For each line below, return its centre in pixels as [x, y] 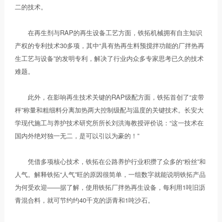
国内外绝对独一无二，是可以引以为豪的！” [77, 135]
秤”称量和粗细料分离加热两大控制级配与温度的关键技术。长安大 [110, 110]
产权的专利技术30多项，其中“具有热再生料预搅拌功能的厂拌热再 [110, 45]
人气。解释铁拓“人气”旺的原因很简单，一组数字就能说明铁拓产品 [111, 174]
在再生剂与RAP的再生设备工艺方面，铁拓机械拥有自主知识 [109, 32]
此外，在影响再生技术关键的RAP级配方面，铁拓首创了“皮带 [110, 97]
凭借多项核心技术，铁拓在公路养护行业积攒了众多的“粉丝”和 [111, 161]
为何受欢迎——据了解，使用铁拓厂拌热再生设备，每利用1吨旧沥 [110, 187]
